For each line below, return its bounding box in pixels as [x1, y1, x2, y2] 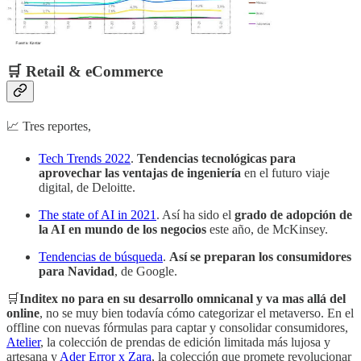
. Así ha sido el [156, 208, 234, 222]
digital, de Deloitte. [39, 180, 135, 195]
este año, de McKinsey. [206, 222, 328, 237]
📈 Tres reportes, [6, 119, 91, 134]
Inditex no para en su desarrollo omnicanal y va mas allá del [19, 292, 346, 306]
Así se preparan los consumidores [169, 250, 351, 264]
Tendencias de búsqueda [39, 250, 163, 264]
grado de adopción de [234, 208, 352, 222]
